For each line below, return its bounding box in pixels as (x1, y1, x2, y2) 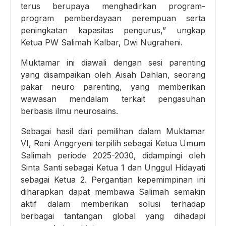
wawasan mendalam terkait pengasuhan (21, 94, 205, 104)
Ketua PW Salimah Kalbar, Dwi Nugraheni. (21, 37, 183, 48)
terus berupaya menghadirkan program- (21, 1, 205, 12)
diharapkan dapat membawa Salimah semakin (21, 187, 205, 197)
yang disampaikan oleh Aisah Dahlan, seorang (21, 70, 205, 80)
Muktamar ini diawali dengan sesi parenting (21, 58, 205, 68)
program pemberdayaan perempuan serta (21, 13, 205, 24)
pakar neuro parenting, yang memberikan (21, 82, 205, 92)
